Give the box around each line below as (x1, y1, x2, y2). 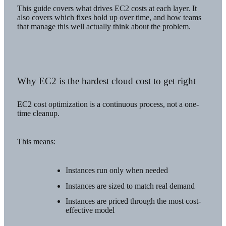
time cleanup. (17, 108, 60, 118)
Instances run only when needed (65, 165, 168, 175)
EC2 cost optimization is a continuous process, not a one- (17, 99, 199, 108)
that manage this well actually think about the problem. (17, 22, 191, 31)
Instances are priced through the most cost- (65, 197, 201, 206)
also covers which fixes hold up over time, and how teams (17, 13, 201, 22)
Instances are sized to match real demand (65, 181, 195, 190)
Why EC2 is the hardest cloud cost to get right (17, 76, 196, 87)
